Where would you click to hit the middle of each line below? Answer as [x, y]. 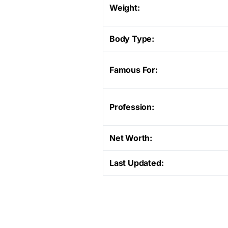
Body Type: [132, 38]
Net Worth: [131, 138]
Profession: [132, 107]
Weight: [125, 7]
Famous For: [134, 69]
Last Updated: [137, 163]
